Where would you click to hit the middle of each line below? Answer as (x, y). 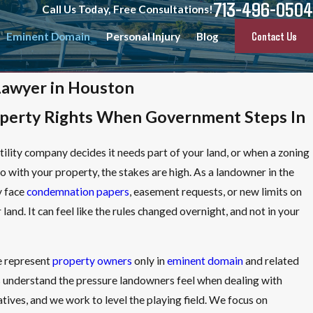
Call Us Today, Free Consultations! (128, 9)
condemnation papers (78, 191)
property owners (93, 261)
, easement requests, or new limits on (216, 191)
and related (271, 261)
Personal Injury (144, 36)
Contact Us (274, 36)
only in (150, 261)
